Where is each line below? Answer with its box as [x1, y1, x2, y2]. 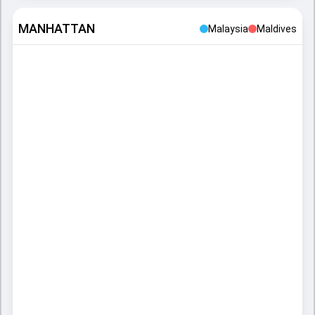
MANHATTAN [18, 21, 95, 36]
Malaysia [208, 23, 248, 34]
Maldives [257, 23, 297, 34]
